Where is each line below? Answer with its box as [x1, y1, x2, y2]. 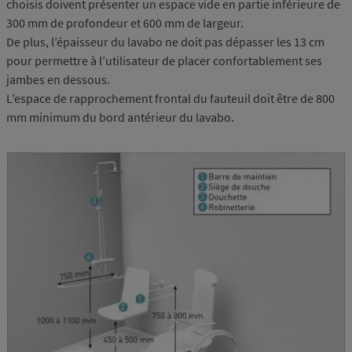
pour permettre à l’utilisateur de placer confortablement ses [6, 53, 322, 69]
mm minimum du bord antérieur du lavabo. [6, 109, 234, 126]
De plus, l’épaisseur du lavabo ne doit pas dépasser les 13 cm [6, 34, 324, 50]
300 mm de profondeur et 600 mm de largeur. [6, 15, 244, 31]
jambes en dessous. [6, 71, 110, 88]
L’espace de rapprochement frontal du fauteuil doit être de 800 [6, 90, 335, 107]
